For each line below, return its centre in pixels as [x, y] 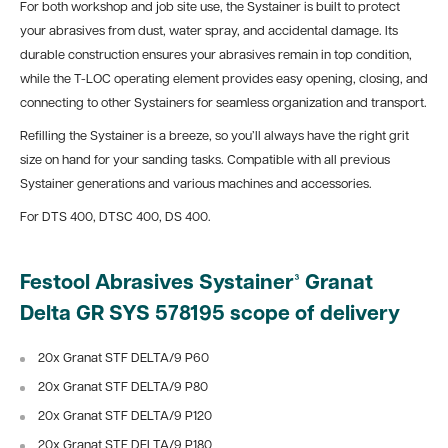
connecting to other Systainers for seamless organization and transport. [223, 103]
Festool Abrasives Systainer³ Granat [196, 283]
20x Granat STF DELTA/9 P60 [123, 358]
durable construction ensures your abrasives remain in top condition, [216, 55]
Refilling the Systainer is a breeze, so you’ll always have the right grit [214, 137]
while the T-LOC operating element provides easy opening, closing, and [224, 79]
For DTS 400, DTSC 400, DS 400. [115, 218]
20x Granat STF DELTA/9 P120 [125, 416]
